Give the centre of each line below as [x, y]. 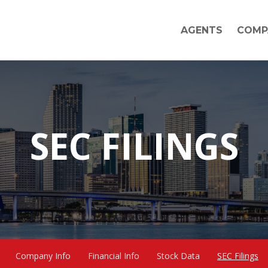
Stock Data [178, 256]
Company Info [43, 256]
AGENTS [201, 30]
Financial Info [114, 256]
